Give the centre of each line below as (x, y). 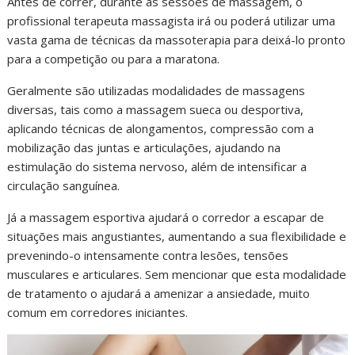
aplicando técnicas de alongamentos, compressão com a (161, 128)
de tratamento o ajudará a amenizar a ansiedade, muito (159, 293)
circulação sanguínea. (64, 185)
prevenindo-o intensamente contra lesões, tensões (148, 255)
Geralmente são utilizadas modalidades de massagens (157, 90)
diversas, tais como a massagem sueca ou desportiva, (156, 109)
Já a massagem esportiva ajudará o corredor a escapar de (166, 217)
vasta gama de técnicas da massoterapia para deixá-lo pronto (177, 39)
